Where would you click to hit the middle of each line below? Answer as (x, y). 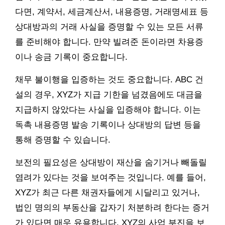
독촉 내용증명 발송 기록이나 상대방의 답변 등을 (108, 125)
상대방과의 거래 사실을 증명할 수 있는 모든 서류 (109, 27)
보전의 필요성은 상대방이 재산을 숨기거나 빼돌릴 (111, 162)
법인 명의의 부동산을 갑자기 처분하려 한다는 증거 (112, 207)
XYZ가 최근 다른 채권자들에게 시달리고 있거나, (107, 192)
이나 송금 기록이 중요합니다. (71, 57)
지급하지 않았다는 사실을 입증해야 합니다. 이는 (108, 109)
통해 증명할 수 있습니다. (63, 140)
